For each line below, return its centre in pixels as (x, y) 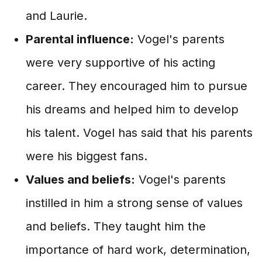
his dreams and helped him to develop (132, 109)
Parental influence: (80, 39)
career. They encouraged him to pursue (137, 86)
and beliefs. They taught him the (116, 226)
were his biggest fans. (87, 156)
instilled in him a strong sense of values (134, 203)
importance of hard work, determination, (138, 250)
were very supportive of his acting (120, 63)
